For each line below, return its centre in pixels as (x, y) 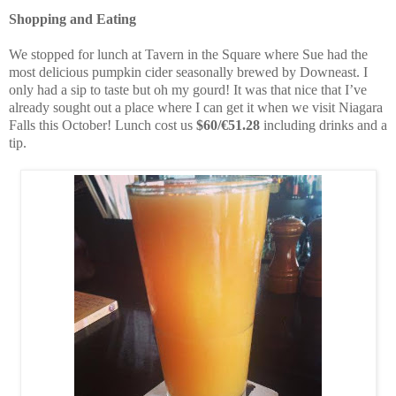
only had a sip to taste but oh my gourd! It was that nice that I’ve (188, 89)
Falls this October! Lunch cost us (103, 125)
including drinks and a (324, 125)
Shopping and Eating (72, 19)
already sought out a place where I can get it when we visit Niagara (196, 107)
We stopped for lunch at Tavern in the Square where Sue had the (188, 54)
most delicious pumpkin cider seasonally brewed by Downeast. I (188, 72)
